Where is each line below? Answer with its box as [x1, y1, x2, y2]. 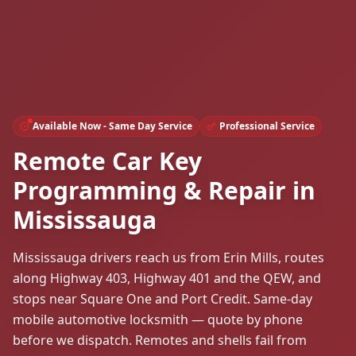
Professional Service [219, 118, 315, 133]
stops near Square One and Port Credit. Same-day [13, 289, 312, 308]
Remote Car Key [13, 144, 202, 177]
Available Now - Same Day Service [33, 118, 192, 133]
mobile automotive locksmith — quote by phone [13, 310, 303, 328]
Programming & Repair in [13, 173, 315, 207]
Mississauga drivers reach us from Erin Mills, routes [13, 248, 324, 266]
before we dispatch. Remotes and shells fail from [13, 331, 307, 349]
